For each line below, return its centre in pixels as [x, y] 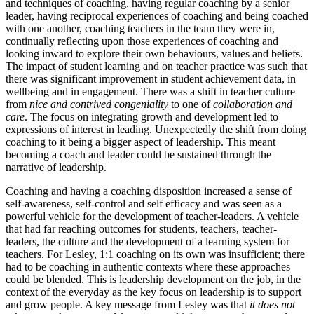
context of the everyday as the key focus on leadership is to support [153, 292]
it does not [272, 304]
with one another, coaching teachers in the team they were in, [140, 28]
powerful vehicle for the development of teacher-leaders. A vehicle [152, 216]
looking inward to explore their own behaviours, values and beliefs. [154, 53]
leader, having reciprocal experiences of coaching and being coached [157, 15]
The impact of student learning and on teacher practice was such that [156, 66]
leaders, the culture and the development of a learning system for [148, 241]
